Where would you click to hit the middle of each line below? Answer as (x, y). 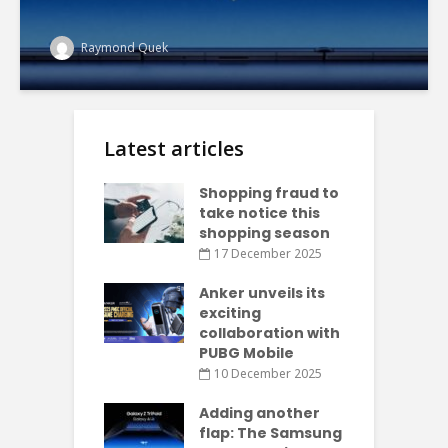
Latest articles (174, 148)
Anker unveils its (262, 293)
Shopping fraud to (269, 192)
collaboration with (269, 333)
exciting (230, 313)
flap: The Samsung (270, 433)
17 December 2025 (268, 254)
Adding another (259, 413)
